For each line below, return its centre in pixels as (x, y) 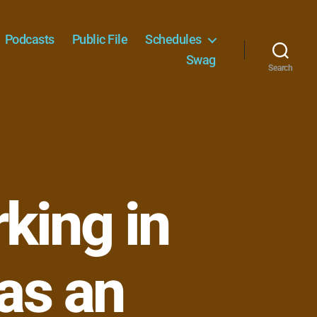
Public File (100, 40)
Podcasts (29, 40)
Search (281, 68)
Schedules (173, 40)
